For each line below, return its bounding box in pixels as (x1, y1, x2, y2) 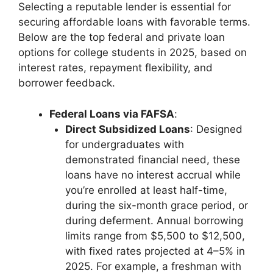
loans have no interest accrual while (65, 168, 241, 181)
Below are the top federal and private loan (18, 31, 225, 44)
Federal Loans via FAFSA (49, 107, 174, 120)
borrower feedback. (18, 77, 115, 90)
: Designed (190, 122, 243, 135)
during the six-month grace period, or (65, 199, 248, 211)
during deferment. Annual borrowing (65, 214, 243, 227)
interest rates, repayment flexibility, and (18, 62, 213, 74)
